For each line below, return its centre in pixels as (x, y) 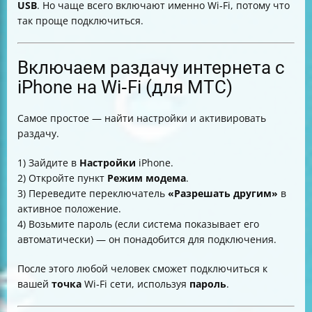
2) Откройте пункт (62, 178)
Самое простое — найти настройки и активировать (142, 118)
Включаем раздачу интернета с (151, 67)
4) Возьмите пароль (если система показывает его (138, 224)
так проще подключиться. (80, 20)
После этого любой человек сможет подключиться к (142, 268)
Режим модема (147, 178)
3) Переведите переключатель (93, 193)
